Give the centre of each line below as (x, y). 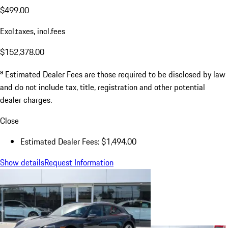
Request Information (79, 162)
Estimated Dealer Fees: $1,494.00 (78, 141)
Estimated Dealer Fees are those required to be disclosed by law (115, 74)
